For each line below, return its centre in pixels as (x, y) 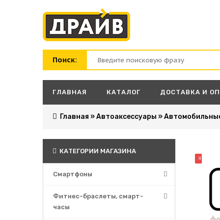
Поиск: (65, 60)
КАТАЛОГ (124, 92)
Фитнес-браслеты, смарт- (98, 196)
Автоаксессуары (126, 117)
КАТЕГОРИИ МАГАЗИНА (97, 151)
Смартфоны (73, 174)
